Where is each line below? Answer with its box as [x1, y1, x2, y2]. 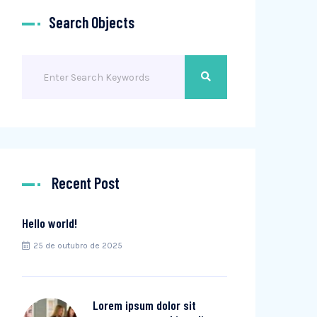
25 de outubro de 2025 [33, 241, 122, 250]
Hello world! [22, 215, 77, 231]
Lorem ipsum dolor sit [93, 297, 196, 313]
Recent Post [52, 173, 120, 192]
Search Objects [49, 13, 134, 31]
